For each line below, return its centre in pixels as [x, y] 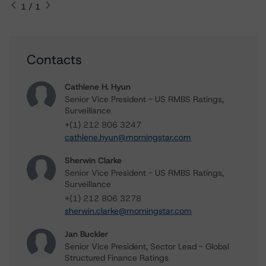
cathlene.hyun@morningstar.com [128, 137]
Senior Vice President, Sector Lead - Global [147, 246]
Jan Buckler [86, 234]
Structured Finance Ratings [117, 258]
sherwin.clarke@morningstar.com [128, 211]
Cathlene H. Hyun [98, 87]
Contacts [54, 60]
